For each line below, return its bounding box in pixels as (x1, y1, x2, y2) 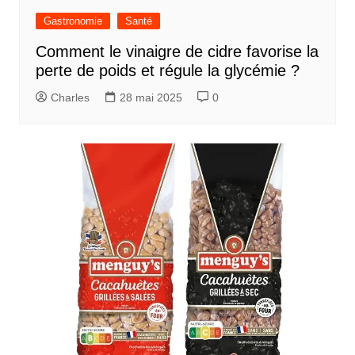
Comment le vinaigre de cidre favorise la (35, 43, 319, 61)
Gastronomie (43, 15, 102, 28)
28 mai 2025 (119, 91, 182, 105)
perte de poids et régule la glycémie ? (35, 62, 300, 80)
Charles (50, 91, 90, 105)
